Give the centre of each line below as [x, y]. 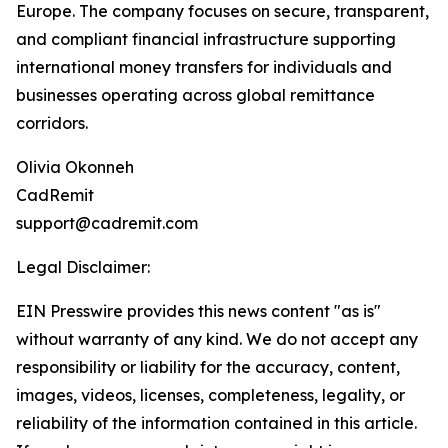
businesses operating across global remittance [195, 95]
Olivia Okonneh [75, 167]
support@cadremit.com [107, 223]
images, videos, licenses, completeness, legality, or [210, 395]
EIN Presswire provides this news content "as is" [198, 311]
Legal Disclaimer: [83, 267]
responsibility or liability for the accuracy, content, [208, 367]
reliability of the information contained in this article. [216, 423]
